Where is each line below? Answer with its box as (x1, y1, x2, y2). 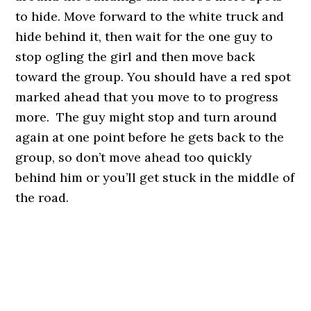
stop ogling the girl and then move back (15, 49, 255, 65)
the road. (15, 190, 69, 205)
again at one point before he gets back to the (15, 129, 285, 145)
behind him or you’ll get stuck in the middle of (15, 169, 295, 185)
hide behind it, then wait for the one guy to (15, 28, 274, 44)
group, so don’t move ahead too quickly (15, 149, 253, 165)
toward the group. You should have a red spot (15, 69, 292, 85)
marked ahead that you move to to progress (15, 89, 279, 105)
